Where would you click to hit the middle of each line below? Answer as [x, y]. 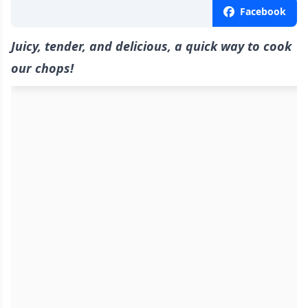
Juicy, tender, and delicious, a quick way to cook [151, 46]
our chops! [42, 68]
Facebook [263, 12]
